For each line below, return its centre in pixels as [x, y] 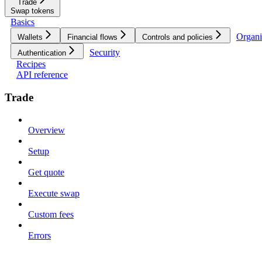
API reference [42, 74]
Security [105, 52]
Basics [23, 22]
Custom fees [51, 215]
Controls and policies [177, 37]
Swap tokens [32, 11]
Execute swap [54, 194]
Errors [39, 236]
